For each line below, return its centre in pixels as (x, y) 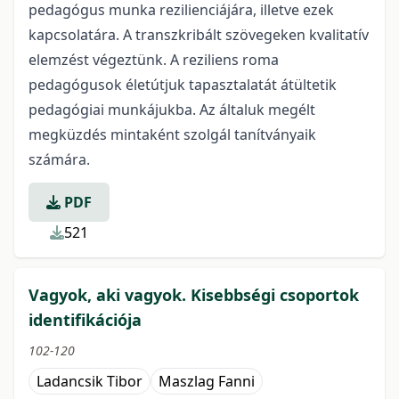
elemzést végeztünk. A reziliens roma (154, 60)
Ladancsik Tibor (90, 381)
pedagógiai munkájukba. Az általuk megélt (172, 110)
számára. (59, 159)
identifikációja (85, 320)
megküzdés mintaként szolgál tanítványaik (172, 134)
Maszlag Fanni (207, 381)
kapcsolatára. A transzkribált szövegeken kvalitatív (199, 35)
